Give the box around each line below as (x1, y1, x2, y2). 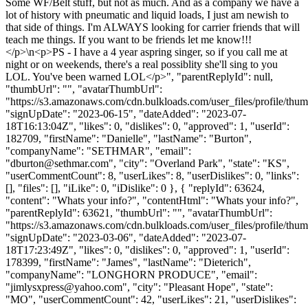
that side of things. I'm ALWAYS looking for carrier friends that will (5, 21, 300, 33)
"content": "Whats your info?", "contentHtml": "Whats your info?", (5, 194, 298, 206)
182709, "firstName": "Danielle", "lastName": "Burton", (5, 132, 252, 144)
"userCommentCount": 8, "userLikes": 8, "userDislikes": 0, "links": (5, 169, 299, 181)
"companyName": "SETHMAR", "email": (5, 144, 191, 157)
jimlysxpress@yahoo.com (10, 280, 122, 293)
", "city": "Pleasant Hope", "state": (122, 280, 273, 293)
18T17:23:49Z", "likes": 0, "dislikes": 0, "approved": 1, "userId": (5, 243, 289, 256)
